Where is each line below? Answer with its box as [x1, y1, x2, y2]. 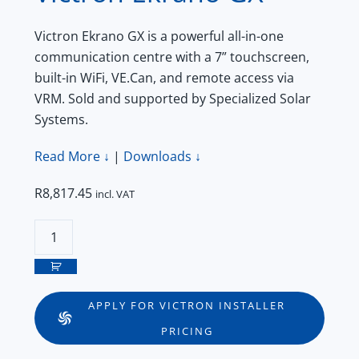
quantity [34, 283, 84, 301]
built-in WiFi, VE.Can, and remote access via [34, 69, 294, 87]
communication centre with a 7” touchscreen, [34, 48, 309, 66]
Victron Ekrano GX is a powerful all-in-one [34, 27, 284, 45]
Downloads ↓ [123, 147, 201, 165]
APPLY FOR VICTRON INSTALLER [88, 298, 286, 313]
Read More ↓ [34, 147, 110, 165]
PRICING [160, 324, 213, 338]
